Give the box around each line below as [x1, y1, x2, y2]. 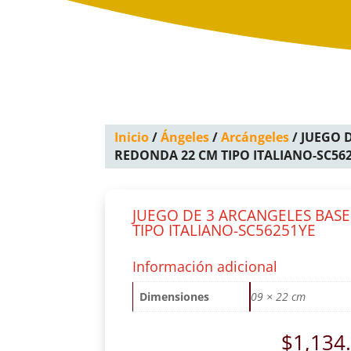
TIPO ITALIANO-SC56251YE [132, 219, 317, 241]
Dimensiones [139, 289, 210, 305]
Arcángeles [221, 128, 290, 147]
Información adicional [132, 257, 278, 277]
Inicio [114, 128, 150, 147]
